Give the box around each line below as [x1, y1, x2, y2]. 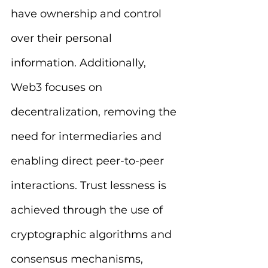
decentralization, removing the [11, 105, 179, 118]
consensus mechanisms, [11, 252, 146, 266]
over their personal [11, 32, 115, 45]
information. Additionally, [11, 56, 149, 69]
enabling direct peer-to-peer [11, 154, 167, 167]
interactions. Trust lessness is [11, 179, 169, 192]
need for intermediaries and [11, 130, 165, 143]
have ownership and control [11, 7, 165, 20]
